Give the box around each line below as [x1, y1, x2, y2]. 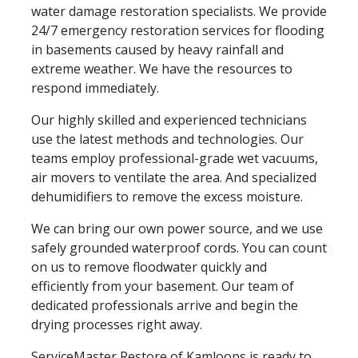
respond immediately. [31, 78, 159, 97]
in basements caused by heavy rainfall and [31, 40, 284, 58]
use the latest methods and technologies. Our [31, 129, 304, 148]
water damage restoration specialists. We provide [31, 2, 327, 20]
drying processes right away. [31, 315, 202, 333]
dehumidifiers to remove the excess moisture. [31, 187, 303, 205]
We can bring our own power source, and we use [31, 219, 323, 237]
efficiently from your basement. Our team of [31, 276, 294, 295]
